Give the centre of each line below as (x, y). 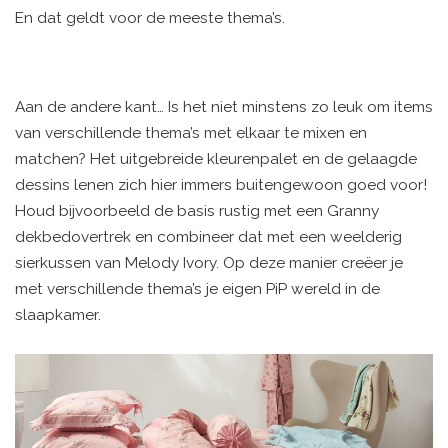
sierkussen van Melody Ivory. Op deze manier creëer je (209, 263)
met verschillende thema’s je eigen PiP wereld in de (197, 289)
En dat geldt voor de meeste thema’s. (150, 18)
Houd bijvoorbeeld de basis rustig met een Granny (197, 211)
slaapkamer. (58, 315)
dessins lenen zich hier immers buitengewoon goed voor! (221, 185)
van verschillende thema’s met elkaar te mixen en (191, 133)
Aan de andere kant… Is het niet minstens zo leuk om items (224, 107)
